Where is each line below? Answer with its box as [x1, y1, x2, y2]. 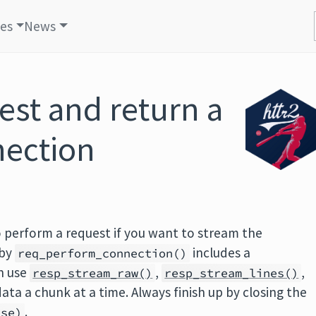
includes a [190, 244, 251, 261]
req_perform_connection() [18, 245, 188, 261]
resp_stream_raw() [32, 265, 153, 281]
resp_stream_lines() [164, 265, 299, 281]
